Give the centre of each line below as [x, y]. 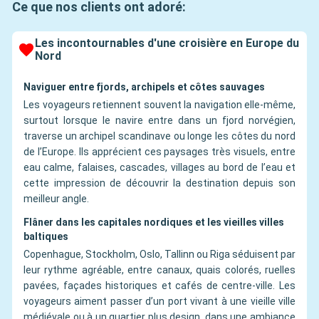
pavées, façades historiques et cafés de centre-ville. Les [159, 286]
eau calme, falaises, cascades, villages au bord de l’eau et [159, 168]
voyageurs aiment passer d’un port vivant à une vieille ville [159, 302]
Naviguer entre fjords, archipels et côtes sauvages [144, 87]
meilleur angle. [56, 199]
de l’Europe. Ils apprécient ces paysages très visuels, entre [159, 152]
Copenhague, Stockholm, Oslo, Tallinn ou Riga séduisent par [159, 255]
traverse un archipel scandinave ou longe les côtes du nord [159, 136]
